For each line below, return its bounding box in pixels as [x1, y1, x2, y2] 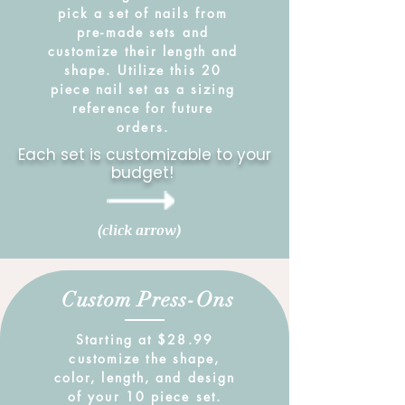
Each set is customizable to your [18, 144, 271, 165]
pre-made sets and [77, 24, 209, 41]
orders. [117, 118, 169, 136]
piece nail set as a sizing [51, 80, 235, 98]
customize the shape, [69, 350, 221, 367]
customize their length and [47, 42, 239, 60]
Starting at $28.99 [76, 331, 213, 348]
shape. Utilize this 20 [63, 61, 222, 79]
